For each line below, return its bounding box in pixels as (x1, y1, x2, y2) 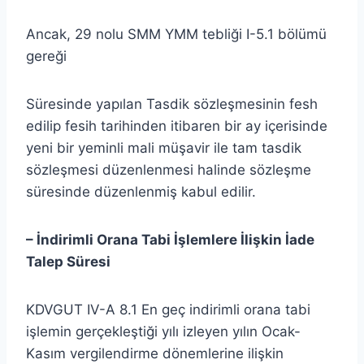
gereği (26, 47, 67, 64)
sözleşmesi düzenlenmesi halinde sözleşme (26, 161, 311, 178)
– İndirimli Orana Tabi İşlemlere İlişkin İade (26, 231, 314, 248)
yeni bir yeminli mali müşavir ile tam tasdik (26, 139, 301, 156)
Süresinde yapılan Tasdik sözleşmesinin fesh (26, 95, 318, 112)
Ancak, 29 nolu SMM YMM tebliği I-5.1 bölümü (26, 25, 327, 42)
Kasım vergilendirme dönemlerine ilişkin (26, 344, 284, 362)
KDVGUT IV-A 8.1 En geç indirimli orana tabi (26, 301, 310, 318)
